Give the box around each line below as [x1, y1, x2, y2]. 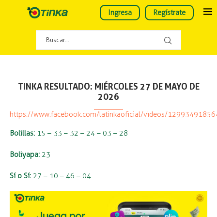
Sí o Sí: [10, 171, 31, 180]
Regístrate [153, 8, 186, 17]
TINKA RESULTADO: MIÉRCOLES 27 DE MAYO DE [17, 81, 200, 92]
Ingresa [108, 8, 132, 17]
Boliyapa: [10, 150, 42, 159]
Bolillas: [10, 129, 37, 138]
